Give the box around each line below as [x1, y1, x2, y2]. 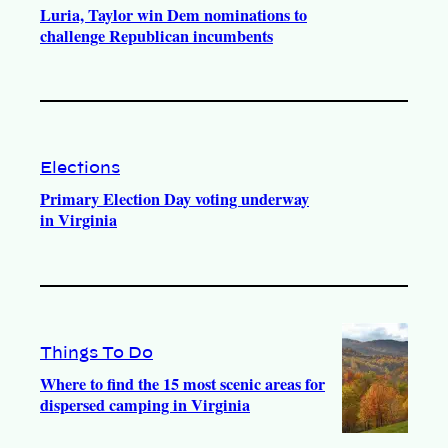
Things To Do [40, 344, 153, 361]
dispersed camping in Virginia [40, 392, 250, 417]
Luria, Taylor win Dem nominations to [40, 2, 307, 27]
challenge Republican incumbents [40, 23, 273, 48]
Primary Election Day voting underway [40, 187, 309, 212]
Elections [40, 160, 120, 177]
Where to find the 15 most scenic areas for [40, 371, 325, 396]
